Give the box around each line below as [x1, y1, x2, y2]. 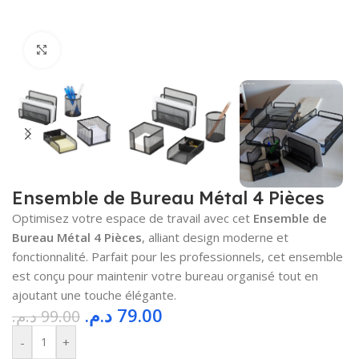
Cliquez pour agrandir [59, 42, 179, 57]
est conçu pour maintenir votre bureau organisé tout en [12, 267, 318, 284]
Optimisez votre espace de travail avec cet [12, 209, 253, 226]
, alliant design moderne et [142, 228, 288, 245]
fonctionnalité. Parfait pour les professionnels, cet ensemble [12, 248, 343, 264]
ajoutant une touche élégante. [12, 286, 176, 303]
